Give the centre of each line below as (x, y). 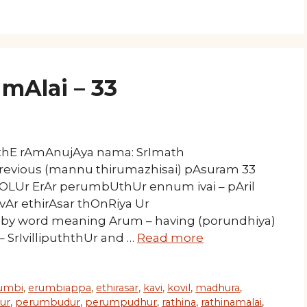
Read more (170, 238)
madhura (218, 288)
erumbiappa (60, 288)
